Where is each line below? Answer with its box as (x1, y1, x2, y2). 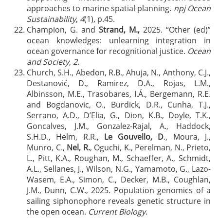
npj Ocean (173, 3, 211, 14)
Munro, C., (27, 142, 67, 153)
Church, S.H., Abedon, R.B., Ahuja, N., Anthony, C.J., (27, 67, 211, 78)
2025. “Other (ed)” (140, 24, 211, 35)
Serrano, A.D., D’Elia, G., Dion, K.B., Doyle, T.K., (27, 110, 211, 121)
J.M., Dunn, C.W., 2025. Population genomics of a (27, 185, 211, 196)
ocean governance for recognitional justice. (27, 46, 187, 56)
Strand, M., (99, 24, 140, 35)
